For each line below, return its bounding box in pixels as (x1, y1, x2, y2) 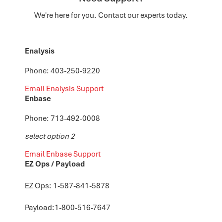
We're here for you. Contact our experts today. (34, 10, 188, 21)
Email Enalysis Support (25, 84, 104, 94)
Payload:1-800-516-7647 (25, 203, 111, 213)
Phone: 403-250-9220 (25, 66, 100, 76)
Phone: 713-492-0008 (25, 113, 102, 124)
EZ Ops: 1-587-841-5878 (25, 181, 110, 191)
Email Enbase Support (25, 149, 101, 160)
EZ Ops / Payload (25, 159, 85, 169)
